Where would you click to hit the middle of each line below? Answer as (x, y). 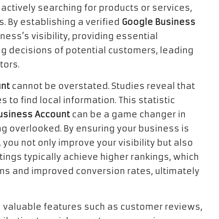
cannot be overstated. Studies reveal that (102, 86)
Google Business (159, 22)
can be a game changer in (128, 114)
